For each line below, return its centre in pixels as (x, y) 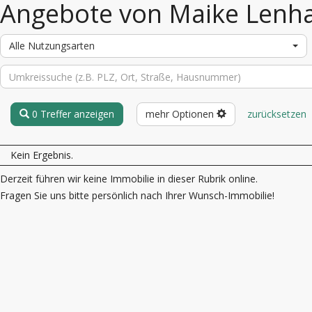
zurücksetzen (277, 114)
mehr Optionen (181, 114)
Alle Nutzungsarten (52, 46)
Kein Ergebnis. (42, 155)
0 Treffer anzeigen (73, 114)
